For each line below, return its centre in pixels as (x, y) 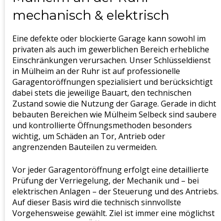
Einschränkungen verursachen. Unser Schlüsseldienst (111, 60)
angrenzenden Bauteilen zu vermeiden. (85, 147)
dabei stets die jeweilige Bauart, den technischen (102, 93)
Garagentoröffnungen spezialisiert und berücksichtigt (112, 82)
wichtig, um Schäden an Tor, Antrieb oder (89, 136)
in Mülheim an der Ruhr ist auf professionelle (96, 71)
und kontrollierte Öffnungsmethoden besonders (102, 126)
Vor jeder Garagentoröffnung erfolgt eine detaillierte (110, 170)
